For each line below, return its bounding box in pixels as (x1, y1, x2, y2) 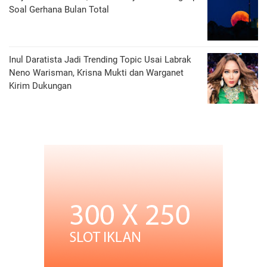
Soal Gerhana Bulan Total (9, 4, 109, 15)
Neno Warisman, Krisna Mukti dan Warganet (9, 67, 184, 78)
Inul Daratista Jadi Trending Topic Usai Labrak (9, 54, 191, 65)
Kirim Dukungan (9, 80, 72, 91)
